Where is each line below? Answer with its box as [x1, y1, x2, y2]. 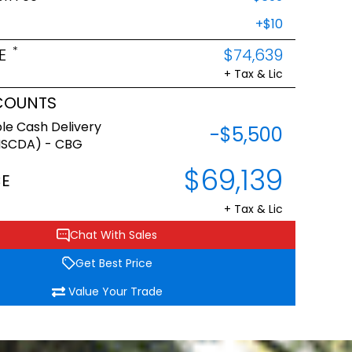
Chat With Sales [70, 227, 157, 243]
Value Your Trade [68, 284, 163, 299]
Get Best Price [75, 255, 152, 271]
